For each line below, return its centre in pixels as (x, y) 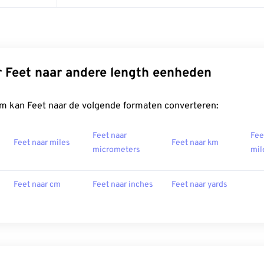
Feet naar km (195, 143)
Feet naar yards (199, 185)
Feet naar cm (37, 185)
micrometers (116, 150)
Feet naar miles (42, 143)
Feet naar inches (123, 185)
